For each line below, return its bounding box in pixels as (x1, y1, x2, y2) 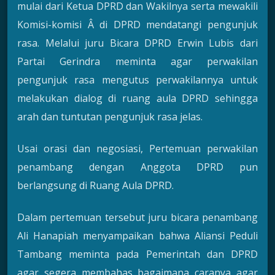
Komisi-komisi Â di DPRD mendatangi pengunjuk (17, 17, 258, 31)
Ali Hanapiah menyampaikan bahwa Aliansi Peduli (17, 229, 258, 243)
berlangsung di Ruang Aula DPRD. (17, 179, 174, 193)
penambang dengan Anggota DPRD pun (17, 160, 258, 174)
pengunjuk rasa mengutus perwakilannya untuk (17, 72, 258, 87)
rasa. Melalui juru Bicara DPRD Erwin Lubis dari (17, 36, 258, 50)
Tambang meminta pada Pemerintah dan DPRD (17, 247, 258, 261)
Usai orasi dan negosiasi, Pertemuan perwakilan (17, 142, 258, 156)
